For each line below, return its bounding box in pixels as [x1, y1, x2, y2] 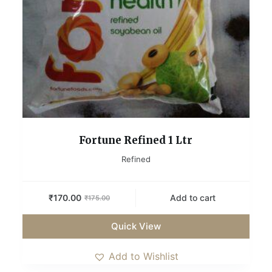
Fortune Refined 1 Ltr [79, 133, 193, 147]
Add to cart [170, 192, 216, 203]
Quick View [110, 220, 161, 232]
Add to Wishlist [108, 250, 178, 262]
